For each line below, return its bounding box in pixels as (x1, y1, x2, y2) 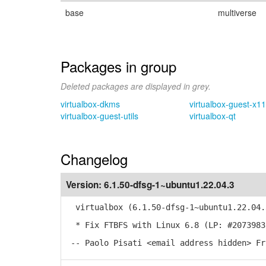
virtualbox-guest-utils (61, 110, 138, 122)
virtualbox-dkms (61, 98, 120, 110)
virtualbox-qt (189, 110, 236, 122)
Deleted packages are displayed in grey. (61, 80, 211, 92)
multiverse (218, 7, 256, 18)
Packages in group (61, 56, 176, 77)
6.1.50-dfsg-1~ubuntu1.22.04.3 (104, 178, 235, 191)
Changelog (61, 148, 128, 169)
